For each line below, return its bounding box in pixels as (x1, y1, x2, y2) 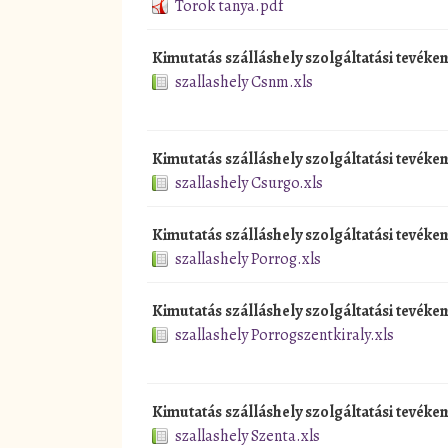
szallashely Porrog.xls (175, 247, 321, 270)
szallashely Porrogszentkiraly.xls (175, 323, 394, 346)
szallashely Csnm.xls (175, 70, 313, 93)
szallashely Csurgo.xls (175, 171, 323, 194)
